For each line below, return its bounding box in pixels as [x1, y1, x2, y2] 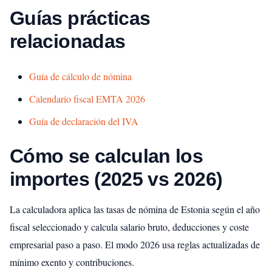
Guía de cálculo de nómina [29, 70, 132, 83]
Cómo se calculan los [10, 145, 203, 168]
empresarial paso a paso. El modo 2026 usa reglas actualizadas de [10, 238, 260, 251]
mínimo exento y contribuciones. [10, 256, 134, 269]
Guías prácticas [10, 7, 151, 30]
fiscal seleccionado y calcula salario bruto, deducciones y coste [10, 220, 249, 234]
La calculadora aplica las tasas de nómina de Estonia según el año [10, 203, 260, 216]
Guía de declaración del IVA [29, 115, 138, 128]
